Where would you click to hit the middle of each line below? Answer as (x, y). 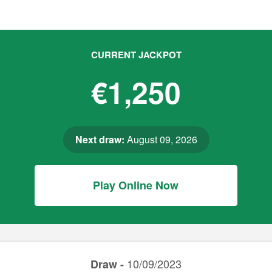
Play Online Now (136, 185)
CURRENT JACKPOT (136, 55)
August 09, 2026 (161, 139)
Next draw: (100, 139)
